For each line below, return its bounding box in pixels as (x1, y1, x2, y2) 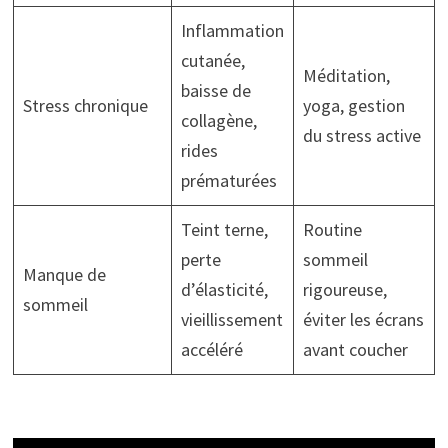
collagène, (180, 108, 257, 132)
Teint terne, (180, 217, 268, 241)
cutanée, (180, 48, 245, 72)
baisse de (180, 78, 251, 102)
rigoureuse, (302, 277, 387, 301)
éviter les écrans (302, 307, 424, 331)
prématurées (180, 168, 277, 192)
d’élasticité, (180, 277, 268, 301)
